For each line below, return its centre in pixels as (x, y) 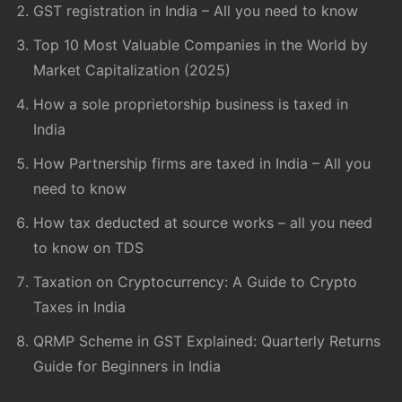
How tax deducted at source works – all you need (203, 222)
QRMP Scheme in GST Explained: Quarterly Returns (207, 341)
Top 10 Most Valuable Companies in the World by (201, 44)
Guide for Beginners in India (127, 366)
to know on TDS (89, 247)
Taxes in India (80, 306)
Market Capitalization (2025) (132, 70)
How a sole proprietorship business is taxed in (191, 104)
